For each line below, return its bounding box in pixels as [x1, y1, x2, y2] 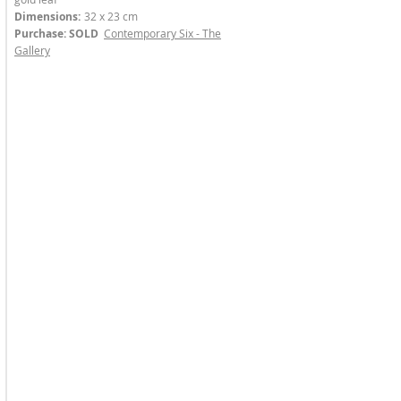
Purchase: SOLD [14, 26, 98, 41]
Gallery [14, 43, 50, 57]
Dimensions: [14, 9, 81, 24]
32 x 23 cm [84, 9, 138, 23]
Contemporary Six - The [104, 26, 221, 40]
